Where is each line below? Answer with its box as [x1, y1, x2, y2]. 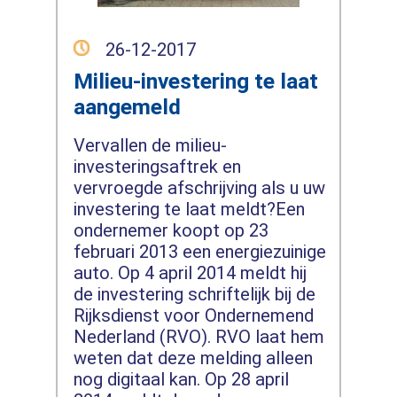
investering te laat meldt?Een [73, 198, 305, 221]
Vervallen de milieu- [73, 135, 227, 157]
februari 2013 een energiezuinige [73, 241, 326, 263]
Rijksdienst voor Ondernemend [73, 305, 314, 327]
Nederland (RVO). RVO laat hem [73, 326, 324, 348]
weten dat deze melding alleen [73, 347, 313, 370]
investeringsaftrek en [73, 156, 241, 178]
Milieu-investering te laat [73, 67, 318, 94]
